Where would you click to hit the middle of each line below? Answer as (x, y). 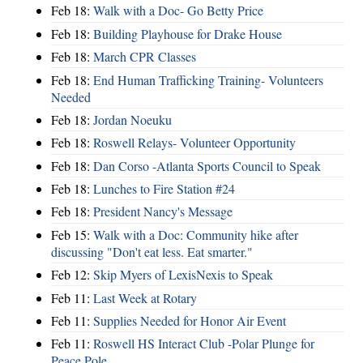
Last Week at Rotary (145, 297)
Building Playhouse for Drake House (188, 33)
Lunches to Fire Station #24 (164, 189)
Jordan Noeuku (132, 119)
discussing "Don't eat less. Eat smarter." (152, 251)
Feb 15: (72, 234)
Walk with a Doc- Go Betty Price (178, 11)
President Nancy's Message (163, 211)
